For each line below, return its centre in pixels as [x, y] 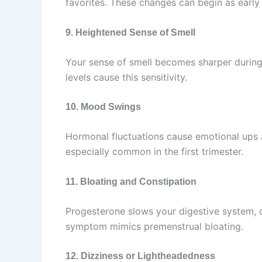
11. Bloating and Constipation [131, 181]
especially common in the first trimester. [154, 152]
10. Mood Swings [103, 107]
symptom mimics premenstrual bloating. [154, 226]
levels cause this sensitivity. [126, 77]
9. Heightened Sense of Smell [130, 32]
